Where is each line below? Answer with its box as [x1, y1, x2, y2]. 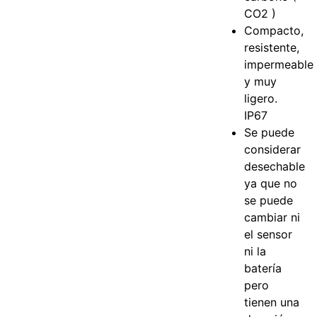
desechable [244, 158, 306, 173]
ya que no [244, 175, 298, 190]
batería [244, 260, 282, 275]
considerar [244, 142, 301, 156]
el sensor [244, 226, 293, 241]
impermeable [244, 57, 314, 71]
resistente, [244, 40, 300, 54]
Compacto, [244, 23, 304, 38]
